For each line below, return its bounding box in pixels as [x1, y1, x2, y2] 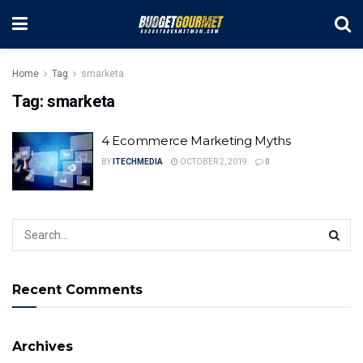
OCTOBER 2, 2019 [178, 157, 247, 166]
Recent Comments [12, 281, 143, 297]
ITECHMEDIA [113, 157, 163, 166]
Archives [12, 338, 73, 354]
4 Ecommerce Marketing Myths [101, 133, 291, 148]
